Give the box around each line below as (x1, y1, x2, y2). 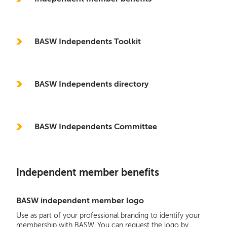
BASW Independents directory (34, 79, 148, 89)
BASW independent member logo (16, 195, 144, 205)
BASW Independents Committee (34, 121, 157, 131)
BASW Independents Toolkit (34, 36, 141, 46)
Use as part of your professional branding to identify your (16, 211, 200, 220)
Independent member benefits (16, 166, 159, 178)
